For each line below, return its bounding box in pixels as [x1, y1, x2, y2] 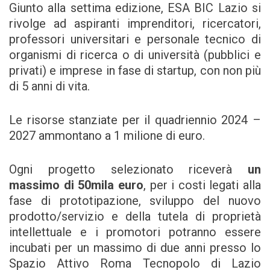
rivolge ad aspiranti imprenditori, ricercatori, [9, 16, 261, 31]
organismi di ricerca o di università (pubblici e [9, 48, 261, 63]
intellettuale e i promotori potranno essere [9, 225, 261, 240]
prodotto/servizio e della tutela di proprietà [9, 209, 261, 224]
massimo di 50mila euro [9, 178, 143, 193]
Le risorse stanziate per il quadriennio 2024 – [9, 113, 261, 128]
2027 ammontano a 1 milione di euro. [9, 128, 214, 143]
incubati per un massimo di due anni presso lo [9, 240, 261, 256]
